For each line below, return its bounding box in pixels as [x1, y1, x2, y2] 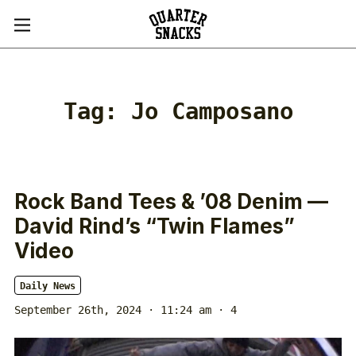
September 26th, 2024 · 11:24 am [14, 304, 211, 316]
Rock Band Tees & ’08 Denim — [14, 189, 328, 214]
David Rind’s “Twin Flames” [14, 214, 295, 238]
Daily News [20, 281, 75, 292]
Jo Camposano [130, 98, 293, 125]
